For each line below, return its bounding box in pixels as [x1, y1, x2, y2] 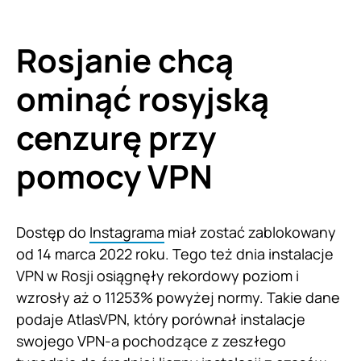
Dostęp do [16, 222, 89, 242]
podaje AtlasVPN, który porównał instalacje [16, 309, 305, 329]
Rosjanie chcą [16, 37, 234, 82]
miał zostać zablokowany [164, 222, 336, 242]
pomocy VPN [16, 153, 213, 198]
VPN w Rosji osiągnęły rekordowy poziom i [16, 265, 299, 285]
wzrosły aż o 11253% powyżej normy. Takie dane [16, 287, 340, 307]
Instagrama [89, 222, 164, 242]
